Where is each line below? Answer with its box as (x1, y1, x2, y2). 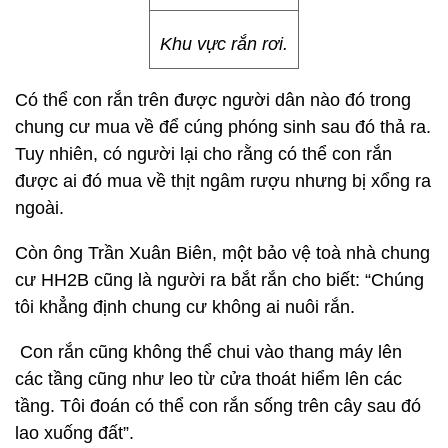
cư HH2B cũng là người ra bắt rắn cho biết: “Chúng (15, 270, 424, 290)
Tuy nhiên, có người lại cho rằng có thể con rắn (15, 144, 392, 164)
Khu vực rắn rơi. (160, 34, 288, 54)
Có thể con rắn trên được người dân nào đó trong (15, 90, 411, 110)
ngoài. (15, 198, 64, 218)
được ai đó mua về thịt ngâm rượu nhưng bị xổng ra (15, 171, 431, 191)
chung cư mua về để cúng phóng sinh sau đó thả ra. (15, 117, 431, 137)
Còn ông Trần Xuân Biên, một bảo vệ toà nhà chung (15, 243, 430, 263)
